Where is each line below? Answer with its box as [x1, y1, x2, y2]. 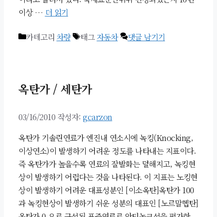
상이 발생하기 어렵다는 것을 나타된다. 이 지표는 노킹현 [18, 171, 198, 183]
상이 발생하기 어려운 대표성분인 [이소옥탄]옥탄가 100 [18, 184, 194, 196]
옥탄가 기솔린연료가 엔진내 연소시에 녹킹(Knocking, [18, 132, 193, 143]
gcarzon [83, 111, 112, 123]
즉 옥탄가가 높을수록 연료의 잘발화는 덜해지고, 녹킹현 [18, 158, 195, 170]
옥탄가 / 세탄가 [18, 80, 92, 97]
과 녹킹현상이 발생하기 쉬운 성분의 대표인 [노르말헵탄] [18, 197, 199, 209]
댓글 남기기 [127, 31, 165, 43]
